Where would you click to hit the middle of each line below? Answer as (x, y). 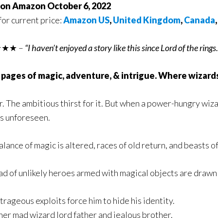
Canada (200, 20)
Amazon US (86, 20)
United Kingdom (147, 20)
